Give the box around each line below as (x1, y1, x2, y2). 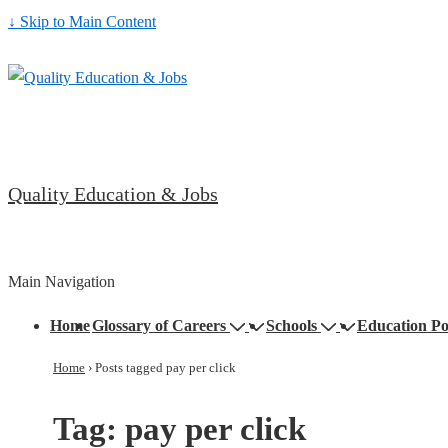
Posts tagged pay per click (95, 360, 236, 375)
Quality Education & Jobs (8, 183, 218, 205)
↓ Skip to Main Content (8, 13, 156, 30)
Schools (266, 317, 317, 334)
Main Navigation (8, 273, 115, 290)
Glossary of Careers (92, 317, 226, 334)
